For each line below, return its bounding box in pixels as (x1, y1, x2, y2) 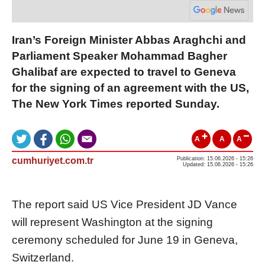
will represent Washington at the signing (12, 215, 213, 228)
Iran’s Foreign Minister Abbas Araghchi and (12, 33, 246, 46)
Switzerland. (12, 251, 74, 264)
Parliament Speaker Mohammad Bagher (12, 49, 227, 62)
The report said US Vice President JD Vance (12, 198, 237, 211)
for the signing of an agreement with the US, (12, 81, 249, 94)
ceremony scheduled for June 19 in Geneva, (12, 233, 238, 246)
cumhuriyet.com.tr (12, 155, 93, 166)
